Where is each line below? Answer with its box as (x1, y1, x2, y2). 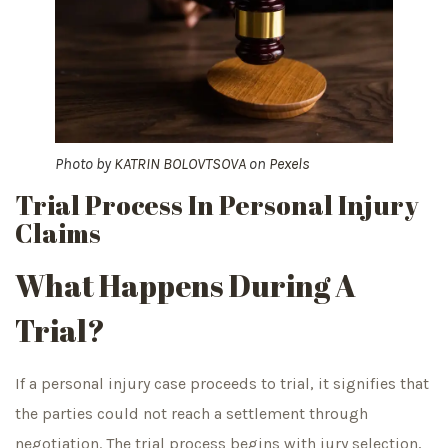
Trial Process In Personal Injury (15, 186, 419, 223)
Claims (15, 214, 101, 251)
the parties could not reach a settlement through (15, 403, 368, 423)
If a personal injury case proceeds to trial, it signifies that (15, 373, 429, 393)
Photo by (55, 153, 114, 173)
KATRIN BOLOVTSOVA (114, 153, 246, 173)
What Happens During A (15, 264, 356, 306)
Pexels (269, 153, 310, 173)
